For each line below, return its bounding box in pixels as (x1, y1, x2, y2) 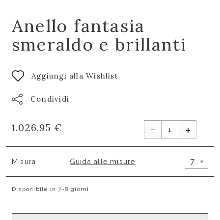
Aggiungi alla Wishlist (31, 71, 118, 81)
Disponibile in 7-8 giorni (12, 186, 89, 192)
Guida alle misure (69, 157, 136, 165)
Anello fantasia (12, 15, 145, 37)
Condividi (30, 94, 70, 104)
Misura (12, 157, 36, 165)
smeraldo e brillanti (12, 33, 187, 55)
